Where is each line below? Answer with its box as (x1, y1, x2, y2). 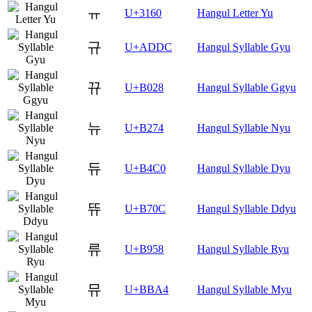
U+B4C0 (125, 162, 166, 175)
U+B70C (125, 203, 166, 215)
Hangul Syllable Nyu (197, 122, 290, 134)
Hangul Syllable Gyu (197, 41, 290, 54)
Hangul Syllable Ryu (197, 243, 289, 256)
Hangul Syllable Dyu (197, 162, 290, 175)
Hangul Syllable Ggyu (197, 81, 296, 94)
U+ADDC (125, 41, 172, 54)
